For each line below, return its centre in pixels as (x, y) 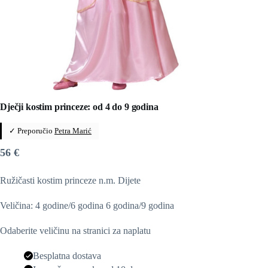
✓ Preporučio (32, 130)
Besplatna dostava (67, 255)
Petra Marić (73, 130)
